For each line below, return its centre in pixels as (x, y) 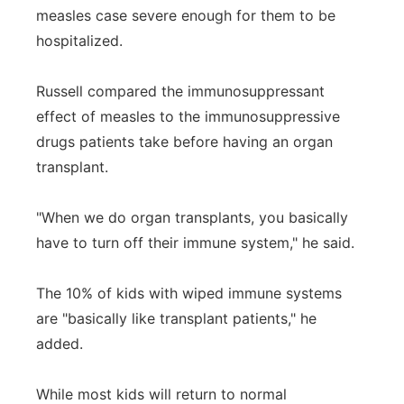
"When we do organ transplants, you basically (192, 217)
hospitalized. (79, 41)
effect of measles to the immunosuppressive (188, 116)
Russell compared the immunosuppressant (180, 91)
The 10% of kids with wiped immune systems (189, 293)
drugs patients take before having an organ (184, 142)
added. (60, 344)
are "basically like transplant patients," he (176, 318)
